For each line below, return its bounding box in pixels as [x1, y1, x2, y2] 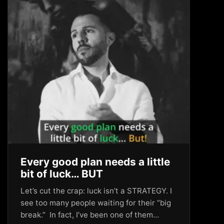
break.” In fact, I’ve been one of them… [20, 210, 159, 219]
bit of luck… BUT [20, 167, 103, 180]
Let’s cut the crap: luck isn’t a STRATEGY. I [20, 186, 172, 195]
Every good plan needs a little [20, 155, 170, 168]
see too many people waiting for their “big [20, 198, 171, 207]
